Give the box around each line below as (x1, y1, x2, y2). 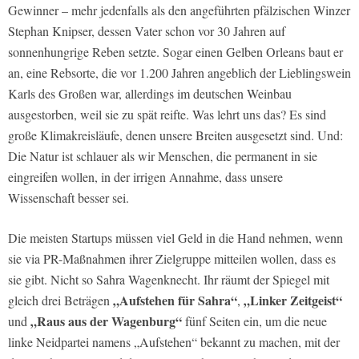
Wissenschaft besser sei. (8, 188, 129, 206)
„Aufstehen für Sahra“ (113, 290, 237, 309)
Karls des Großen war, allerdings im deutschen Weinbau (8, 84, 292, 102)
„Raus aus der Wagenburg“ (30, 311, 182, 330)
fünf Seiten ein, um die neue (182, 312, 327, 329)
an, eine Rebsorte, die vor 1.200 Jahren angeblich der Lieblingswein (8, 63, 351, 81)
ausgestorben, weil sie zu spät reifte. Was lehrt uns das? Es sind (8, 105, 326, 123)
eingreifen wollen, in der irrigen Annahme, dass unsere (8, 167, 283, 185)
